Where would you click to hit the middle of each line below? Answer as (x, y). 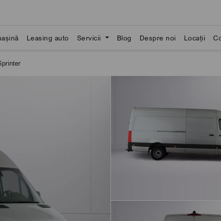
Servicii (90, 38)
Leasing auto (48, 38)
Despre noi (158, 38)
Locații (195, 38)
